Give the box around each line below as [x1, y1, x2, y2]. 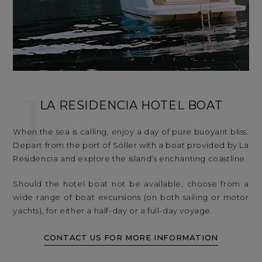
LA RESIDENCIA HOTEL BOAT [39, 98, 223, 113]
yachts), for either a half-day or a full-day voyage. [13, 206, 213, 216]
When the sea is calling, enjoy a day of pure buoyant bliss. [13, 127, 249, 137]
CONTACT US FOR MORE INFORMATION [44, 232, 218, 242]
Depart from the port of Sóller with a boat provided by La [13, 140, 249, 150]
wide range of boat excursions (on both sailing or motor [13, 192, 249, 202]
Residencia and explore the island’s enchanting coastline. [13, 154, 247, 164]
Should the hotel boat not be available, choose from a [13, 179, 249, 189]
